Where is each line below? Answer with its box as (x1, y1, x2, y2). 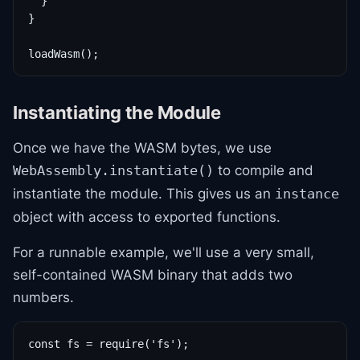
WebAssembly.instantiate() (13, 163, 214, 178)
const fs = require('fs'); (28, 337, 189, 350)
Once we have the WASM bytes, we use (13, 140, 272, 156)
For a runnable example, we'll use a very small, (13, 244, 314, 260)
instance (275, 186, 339, 202)
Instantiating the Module (13, 102, 221, 123)
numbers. (13, 289, 74, 305)
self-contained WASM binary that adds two (13, 267, 292, 283)
